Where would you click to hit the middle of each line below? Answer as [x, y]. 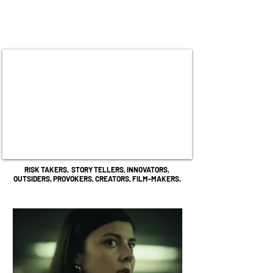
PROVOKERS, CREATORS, [92, 179]
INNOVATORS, [148, 169]
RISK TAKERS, [48, 169]
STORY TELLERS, [99, 169]
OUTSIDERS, [33, 179]
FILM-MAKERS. [156, 179]
